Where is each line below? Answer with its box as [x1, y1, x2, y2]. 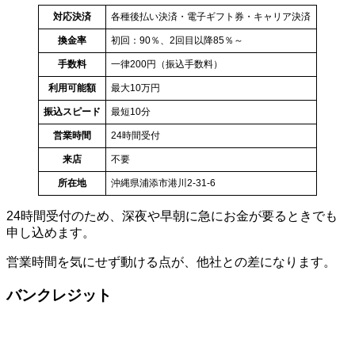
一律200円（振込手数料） [111, 58, 223, 70]
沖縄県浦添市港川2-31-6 [111, 177, 216, 189]
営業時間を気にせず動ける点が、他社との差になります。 [6, 254, 336, 269]
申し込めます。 [6, 225, 95, 239]
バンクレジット [6, 287, 112, 304]
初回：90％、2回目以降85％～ [111, 34, 243, 46]
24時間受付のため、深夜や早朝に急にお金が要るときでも [6, 208, 338, 223]
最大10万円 [111, 82, 160, 94]
